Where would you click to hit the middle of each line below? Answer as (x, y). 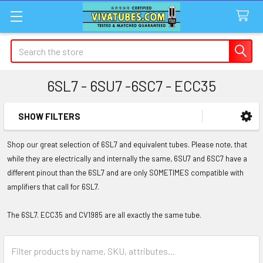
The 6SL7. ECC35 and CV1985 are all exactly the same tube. (105, 215)
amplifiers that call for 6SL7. (53, 187)
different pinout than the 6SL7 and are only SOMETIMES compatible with (125, 173)
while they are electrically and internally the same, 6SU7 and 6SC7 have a (127, 159)
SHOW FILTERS (49, 116)
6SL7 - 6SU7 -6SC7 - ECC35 (131, 86)
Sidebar (43, 134)
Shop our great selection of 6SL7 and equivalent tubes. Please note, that (127, 144)
